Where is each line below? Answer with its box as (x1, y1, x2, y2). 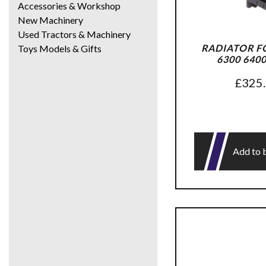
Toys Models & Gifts (18, 42, 102, 54)
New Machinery (18, 14, 83, 26)
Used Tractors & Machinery (18, 28, 131, 40)
